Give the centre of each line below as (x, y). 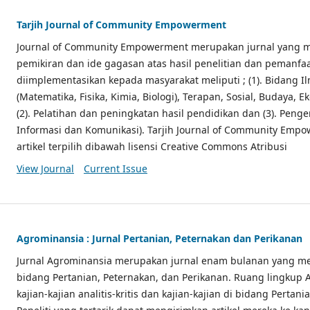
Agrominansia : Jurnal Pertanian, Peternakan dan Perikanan (159, 238)
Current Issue (115, 168)
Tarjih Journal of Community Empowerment (121, 24)
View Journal (45, 168)
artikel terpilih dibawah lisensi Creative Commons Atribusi (152, 146)
